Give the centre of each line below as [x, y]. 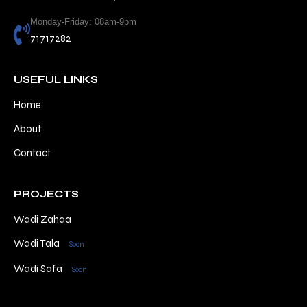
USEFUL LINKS [56, 79]
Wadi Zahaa [42, 219]
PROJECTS [46, 194]
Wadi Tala [38, 243]
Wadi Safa [39, 269]
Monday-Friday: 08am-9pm [83, 22]
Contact [32, 153]
